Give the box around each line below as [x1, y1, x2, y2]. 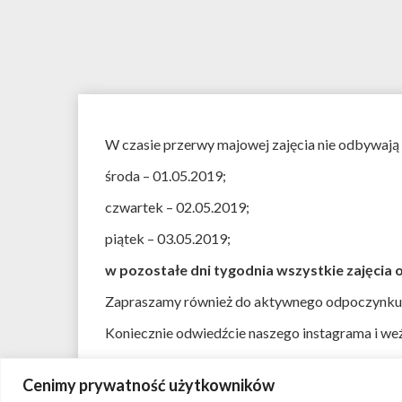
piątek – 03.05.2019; [105, 230, 231, 247]
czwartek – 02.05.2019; [105, 198, 249, 215]
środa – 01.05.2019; [105, 167, 226, 184]
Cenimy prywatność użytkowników [22, 374, 275, 395]
